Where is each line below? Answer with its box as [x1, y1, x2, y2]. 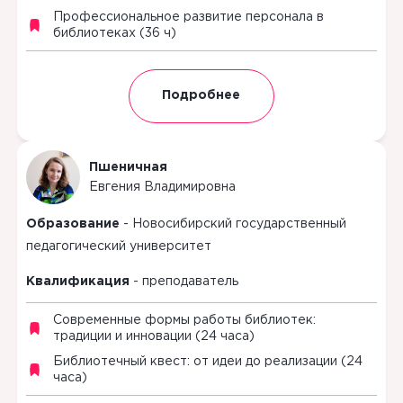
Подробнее [162, 90, 241, 102]
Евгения [88, 181, 140, 193]
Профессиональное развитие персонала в [52, 11, 324, 22]
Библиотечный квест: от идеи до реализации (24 [52, 355, 363, 367]
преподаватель [141, 275, 238, 287]
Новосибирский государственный [131, 218, 346, 229]
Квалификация [25, 275, 130, 287]
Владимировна [143, 181, 236, 193]
